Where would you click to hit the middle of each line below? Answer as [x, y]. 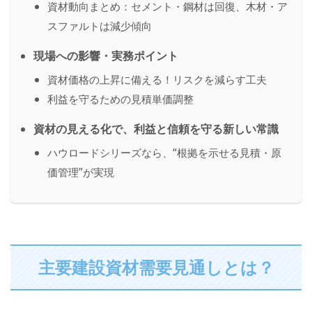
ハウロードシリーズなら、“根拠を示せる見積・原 [164, 152]
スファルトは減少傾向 [100, 25]
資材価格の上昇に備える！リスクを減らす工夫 [157, 79]
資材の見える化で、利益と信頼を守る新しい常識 [156, 128]
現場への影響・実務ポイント [106, 55]
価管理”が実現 [81, 172]
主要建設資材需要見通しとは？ [156, 267]
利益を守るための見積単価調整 [120, 99]
